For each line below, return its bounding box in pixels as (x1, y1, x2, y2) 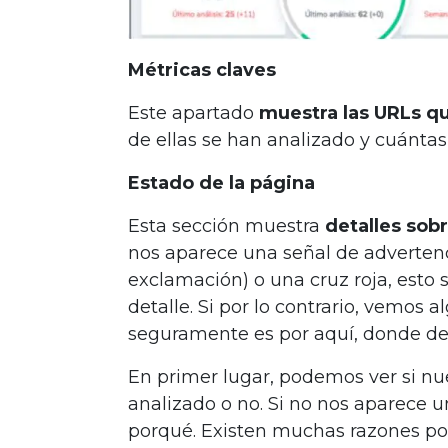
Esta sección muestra (128, 215, 325, 238)
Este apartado (128, 102, 259, 125)
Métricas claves (128, 59, 276, 82)
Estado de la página (128, 172, 315, 195)
